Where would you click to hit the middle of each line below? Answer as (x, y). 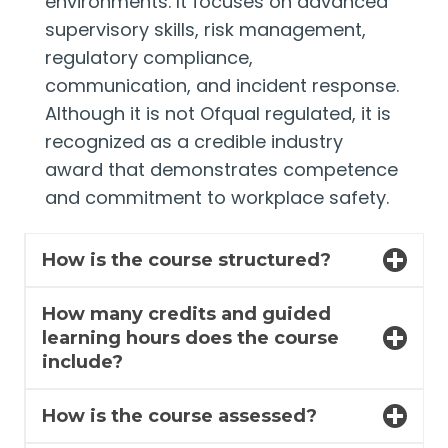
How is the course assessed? (179, 416)
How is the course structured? (186, 260)
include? (82, 362)
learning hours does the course (190, 338)
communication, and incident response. (222, 85)
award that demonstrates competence (221, 169)
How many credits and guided (186, 314)
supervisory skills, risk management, (205, 29)
